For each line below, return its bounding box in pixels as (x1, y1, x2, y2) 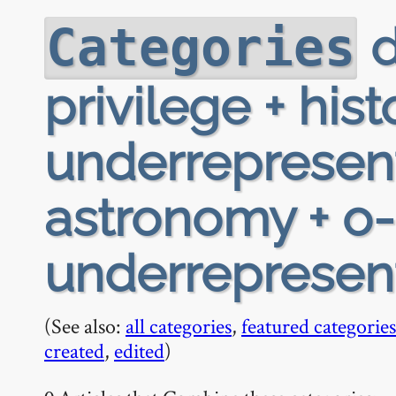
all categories (126, 312, 232, 339)
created (44, 337, 104, 364)
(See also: (44, 312, 126, 339)
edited (114, 337, 164, 364)
